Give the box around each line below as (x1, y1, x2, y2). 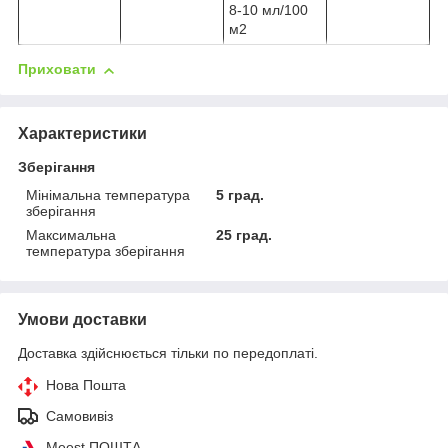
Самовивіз (46, 408, 113, 425)
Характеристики (18, 125, 147, 143)
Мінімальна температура (26, 187, 190, 204)
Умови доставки (18, 311, 147, 329)
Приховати (18, 61, 96, 78)
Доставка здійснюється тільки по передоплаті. (18, 345, 318, 362)
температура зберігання (26, 243, 185, 260)
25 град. (216, 227, 273, 244)
